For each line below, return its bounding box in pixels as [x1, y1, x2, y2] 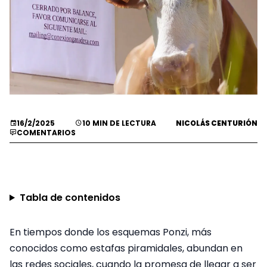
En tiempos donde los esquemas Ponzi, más [10, 225, 212, 239]
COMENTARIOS [17, 128, 76, 138]
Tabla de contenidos [19, 191, 120, 204]
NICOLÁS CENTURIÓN [176, 118, 257, 128]
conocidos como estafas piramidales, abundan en [10, 241, 243, 255]
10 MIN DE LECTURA [82, 118, 156, 128]
